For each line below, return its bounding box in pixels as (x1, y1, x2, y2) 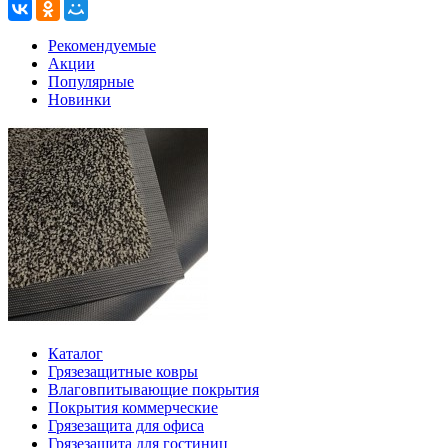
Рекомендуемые (48, 37, 156, 55)
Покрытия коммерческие (48, 399, 218, 417)
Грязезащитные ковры (48, 363, 198, 381)
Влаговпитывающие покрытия (48, 381, 259, 399)
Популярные (48, 73, 134, 91)
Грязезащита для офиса (48, 417, 204, 435)
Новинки (48, 91, 111, 109)
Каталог (48, 345, 103, 363)
